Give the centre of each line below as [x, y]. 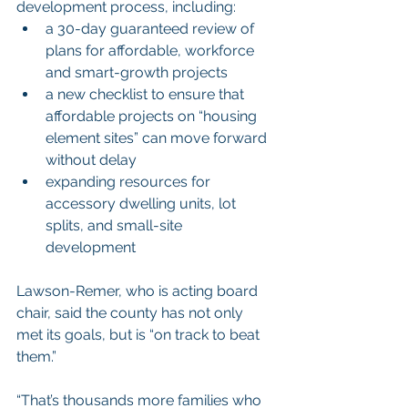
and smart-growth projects [137, 72]
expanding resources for [130, 182]
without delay [91, 160]
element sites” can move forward [158, 138]
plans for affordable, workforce [152, 51]
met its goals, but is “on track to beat [140, 335]
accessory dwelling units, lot [143, 204]
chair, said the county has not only [132, 313]
